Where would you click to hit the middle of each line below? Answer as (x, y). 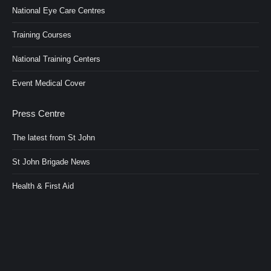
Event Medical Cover (49, 83)
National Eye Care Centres (59, 11)
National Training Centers (56, 59)
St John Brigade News (51, 162)
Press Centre (38, 114)
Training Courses (42, 35)
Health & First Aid (43, 186)
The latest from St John (54, 138)
